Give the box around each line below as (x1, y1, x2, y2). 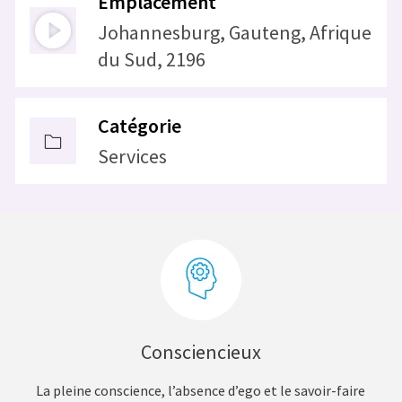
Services (97, 144, 167, 170)
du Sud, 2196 (97, 47, 205, 73)
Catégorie (97, 113, 181, 139)
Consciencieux (140, 339, 261, 365)
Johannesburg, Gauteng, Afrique (97, 20, 371, 46)
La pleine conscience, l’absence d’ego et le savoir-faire (36, 381, 366, 400)
